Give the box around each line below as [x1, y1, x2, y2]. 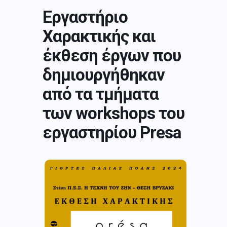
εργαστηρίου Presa [43, 122, 181, 142]
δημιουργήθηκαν [43, 64, 165, 85]
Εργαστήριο [43, 7, 128, 27]
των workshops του [43, 103, 184, 123]
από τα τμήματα [43, 84, 159, 104]
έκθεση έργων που [43, 45, 181, 65]
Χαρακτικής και [43, 26, 156, 46]
